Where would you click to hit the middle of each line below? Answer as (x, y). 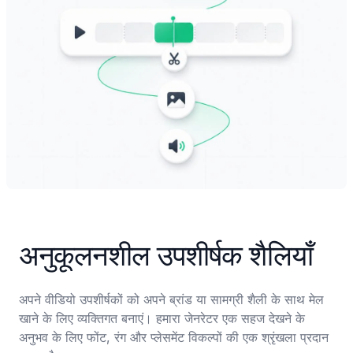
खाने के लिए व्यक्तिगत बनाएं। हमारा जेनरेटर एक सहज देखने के (162, 318)
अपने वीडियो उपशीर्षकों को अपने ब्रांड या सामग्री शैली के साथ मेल (171, 299)
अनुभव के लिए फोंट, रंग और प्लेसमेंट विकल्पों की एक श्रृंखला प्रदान (174, 337)
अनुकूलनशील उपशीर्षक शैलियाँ (166, 255)
